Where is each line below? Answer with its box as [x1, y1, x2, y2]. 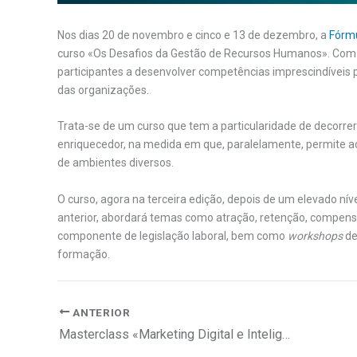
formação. [57, 247, 110, 261]
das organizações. [57, 83, 149, 96]
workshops [288, 229, 343, 242]
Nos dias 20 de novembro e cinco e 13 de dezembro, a [57, 28, 329, 41]
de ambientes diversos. [57, 156, 174, 170]
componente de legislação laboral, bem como [57, 229, 288, 242]
